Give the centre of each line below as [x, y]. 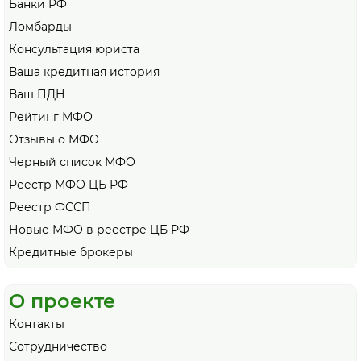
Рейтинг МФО [51, 117]
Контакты [37, 324]
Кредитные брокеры [71, 253]
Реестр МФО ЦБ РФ [68, 185]
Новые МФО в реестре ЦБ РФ [99, 230]
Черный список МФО [72, 162]
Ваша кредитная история [84, 72]
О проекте [62, 301]
